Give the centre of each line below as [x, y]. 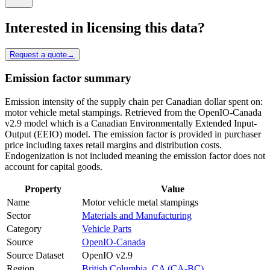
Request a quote [38, 54]
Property [43, 189]
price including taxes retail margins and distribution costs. [113, 145]
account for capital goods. [54, 167]
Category [24, 229]
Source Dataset [35, 256]
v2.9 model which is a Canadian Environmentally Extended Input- [131, 124]
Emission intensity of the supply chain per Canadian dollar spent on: [134, 102]
